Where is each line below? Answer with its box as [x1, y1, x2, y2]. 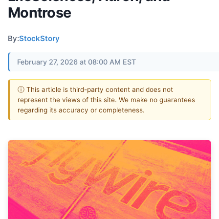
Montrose [8, 3, 71, 21]
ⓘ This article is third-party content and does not [18, 85, 173, 93]
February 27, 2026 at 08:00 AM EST [17, 57, 136, 66]
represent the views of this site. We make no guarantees [18, 95, 195, 104]
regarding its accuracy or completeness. [18, 106, 145, 114]
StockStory [19, 33, 60, 43]
